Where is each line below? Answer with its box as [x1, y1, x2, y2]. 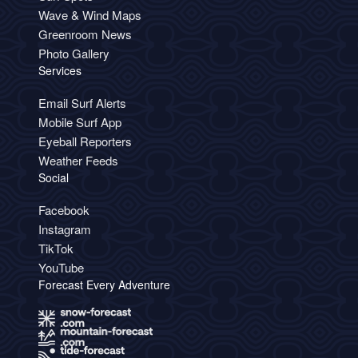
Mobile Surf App [38, 113, 121, 131]
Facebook [38, 201, 89, 219]
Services [38, 62, 82, 79]
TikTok [38, 240, 74, 257]
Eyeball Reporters [38, 133, 132, 150]
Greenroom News [38, 26, 132, 43]
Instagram [38, 221, 91, 238]
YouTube [38, 259, 84, 276]
